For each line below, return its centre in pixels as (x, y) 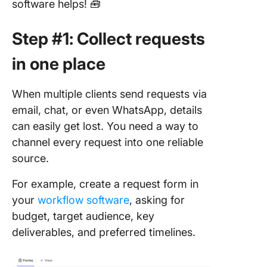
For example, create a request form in (105, 184)
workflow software (83, 200)
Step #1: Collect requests (108, 39)
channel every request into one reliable (108, 142)
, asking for (157, 200)
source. (30, 158)
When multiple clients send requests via (109, 94)
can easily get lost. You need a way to (105, 126)
